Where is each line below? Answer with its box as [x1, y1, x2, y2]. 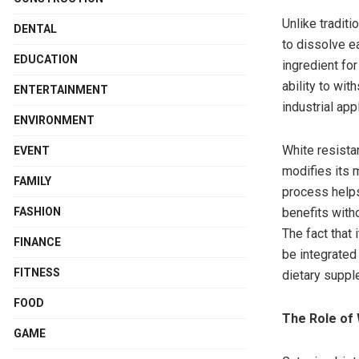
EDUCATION [14, 53, 78, 67]
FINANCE [14, 236, 61, 249]
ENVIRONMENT [14, 114, 95, 127]
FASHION [14, 205, 61, 219]
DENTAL [14, 22, 57, 36]
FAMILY [14, 175, 51, 188]
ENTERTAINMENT [14, 83, 108, 97]
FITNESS [14, 266, 60, 280]
